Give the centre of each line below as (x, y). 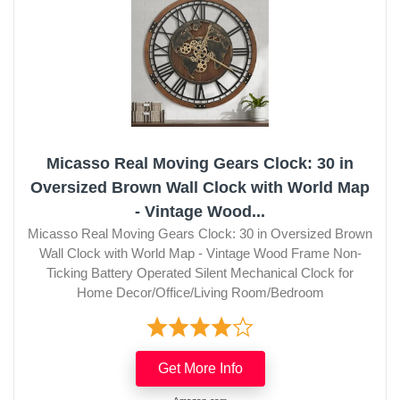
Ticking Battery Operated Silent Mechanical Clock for (200, 272)
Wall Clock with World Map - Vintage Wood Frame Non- (200, 253)
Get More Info (200, 368)
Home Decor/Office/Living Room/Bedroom (200, 292)
